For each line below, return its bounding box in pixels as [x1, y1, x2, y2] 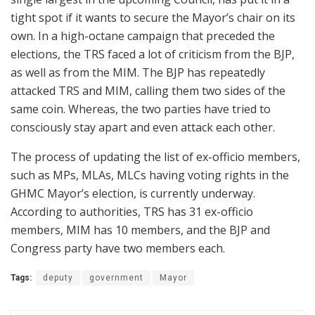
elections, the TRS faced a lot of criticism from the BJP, [11, 46, 295, 62]
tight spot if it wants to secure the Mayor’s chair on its [11, 9, 295, 25]
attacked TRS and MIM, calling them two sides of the [11, 82, 285, 98]
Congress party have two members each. [11, 240, 225, 256]
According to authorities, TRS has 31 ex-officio [11, 203, 253, 219]
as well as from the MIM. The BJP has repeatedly [11, 64, 265, 80]
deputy [43, 272, 73, 283]
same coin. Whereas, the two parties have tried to [11, 101, 271, 117]
